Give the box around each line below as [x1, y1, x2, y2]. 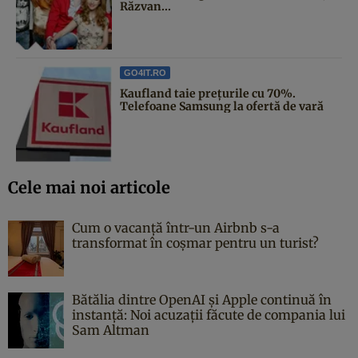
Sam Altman [72, 321, 149, 338]
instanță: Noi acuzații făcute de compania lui [72, 306, 345, 323]
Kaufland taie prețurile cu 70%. [120, 86, 296, 101]
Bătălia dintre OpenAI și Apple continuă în [72, 291, 332, 308]
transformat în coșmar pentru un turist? [72, 234, 319, 251]
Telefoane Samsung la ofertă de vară [120, 98, 324, 113]
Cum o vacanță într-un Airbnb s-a [72, 219, 280, 236]
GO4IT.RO [124, 67, 166, 78]
